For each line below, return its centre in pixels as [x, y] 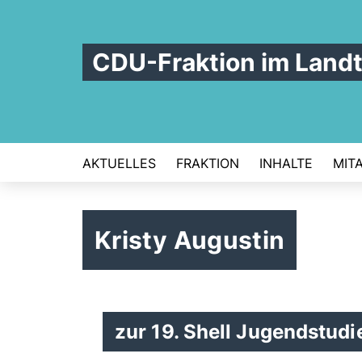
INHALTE [286, 163]
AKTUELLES [119, 163]
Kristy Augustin [190, 240]
